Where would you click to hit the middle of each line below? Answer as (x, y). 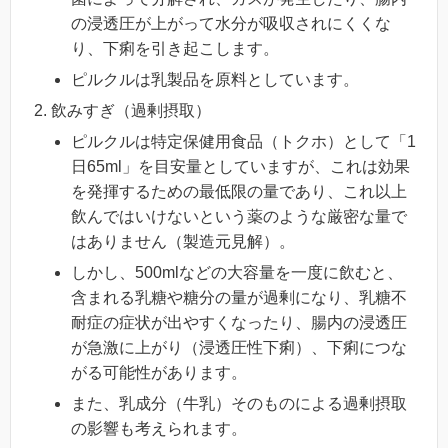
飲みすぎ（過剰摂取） (131, 110)
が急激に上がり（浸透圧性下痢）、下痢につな (239, 347)
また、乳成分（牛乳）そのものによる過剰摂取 (239, 403)
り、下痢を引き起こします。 (175, 48)
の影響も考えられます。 (159, 428)
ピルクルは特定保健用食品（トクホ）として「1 (243, 141)
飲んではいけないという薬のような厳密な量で (239, 216)
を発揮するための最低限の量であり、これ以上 (239, 191)
